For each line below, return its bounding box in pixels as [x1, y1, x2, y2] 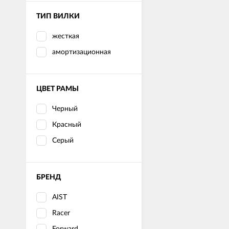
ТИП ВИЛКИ [36, 12, 80, 20]
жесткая [52, 32, 79, 40]
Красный [52, 121, 81, 128]
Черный [52, 105, 78, 112]
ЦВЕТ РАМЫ [36, 85, 79, 93]
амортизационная [52, 48, 111, 56]
